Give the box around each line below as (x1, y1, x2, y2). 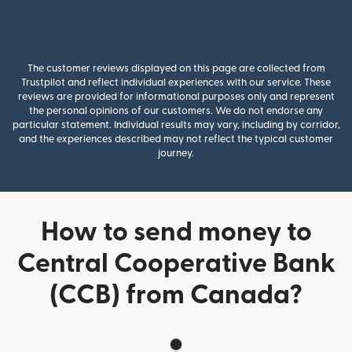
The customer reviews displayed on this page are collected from (27, 64, 325, 73)
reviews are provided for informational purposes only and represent (17, 92, 335, 101)
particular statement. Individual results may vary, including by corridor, (12, 120, 340, 130)
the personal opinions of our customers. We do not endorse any (29, 106, 323, 115)
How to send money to (40, 219, 312, 245)
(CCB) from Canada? (49, 282, 302, 308)
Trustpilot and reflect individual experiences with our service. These (21, 78, 331, 87)
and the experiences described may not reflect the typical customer (19, 134, 333, 144)
